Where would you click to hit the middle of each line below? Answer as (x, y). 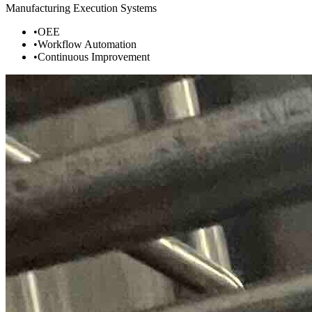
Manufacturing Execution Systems (81, 8)
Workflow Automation (87, 45)
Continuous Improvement (94, 57)
